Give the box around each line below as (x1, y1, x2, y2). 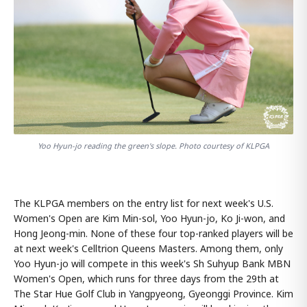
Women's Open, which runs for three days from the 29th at (14, 272, 279, 286)
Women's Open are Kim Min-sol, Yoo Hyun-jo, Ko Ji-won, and (14, 212, 285, 225)
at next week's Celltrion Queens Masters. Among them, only (14, 242, 283, 256)
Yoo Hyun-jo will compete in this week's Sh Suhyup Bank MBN (14, 257, 291, 271)
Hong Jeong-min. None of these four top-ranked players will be (14, 227, 293, 241)
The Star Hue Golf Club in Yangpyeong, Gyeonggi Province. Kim (14, 287, 293, 301)
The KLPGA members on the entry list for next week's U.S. (14, 197, 273, 210)
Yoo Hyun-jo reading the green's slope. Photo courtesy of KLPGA (38, 140, 269, 151)
